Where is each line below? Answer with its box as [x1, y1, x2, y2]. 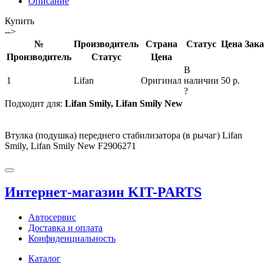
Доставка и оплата [28, 222, 103, 233]
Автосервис [28, 212, 76, 222]
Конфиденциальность [28, 233, 115, 243]
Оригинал [141, 75, 181, 85]
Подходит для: [5, 98, 65, 108]
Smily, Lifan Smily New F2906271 [5, 140, 136, 151]
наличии [184, 75, 219, 85]
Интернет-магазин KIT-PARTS [5, 184, 202, 200]
